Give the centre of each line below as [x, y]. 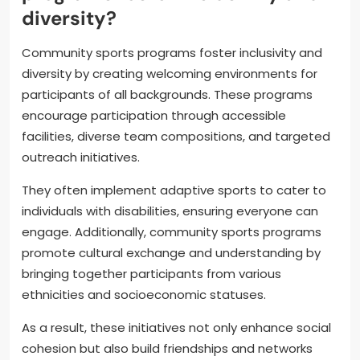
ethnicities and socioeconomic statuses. [144, 294]
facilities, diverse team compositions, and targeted [176, 136]
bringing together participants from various [151, 273]
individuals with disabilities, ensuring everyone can [170, 211]
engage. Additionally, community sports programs [172, 231]
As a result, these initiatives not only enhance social [176, 327]
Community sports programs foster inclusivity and [172, 52]
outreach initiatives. [81, 157]
